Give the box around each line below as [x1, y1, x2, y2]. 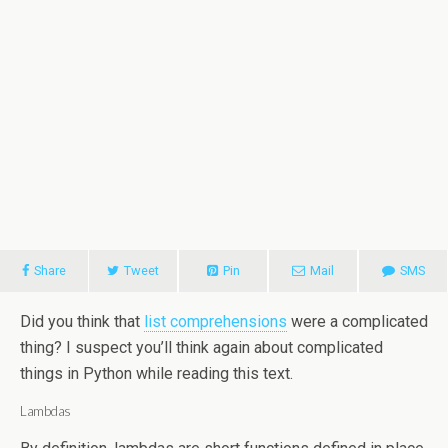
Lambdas [20, 403, 72, 419]
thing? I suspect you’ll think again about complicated [20, 338, 383, 357]
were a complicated [287, 312, 428, 331]
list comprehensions [144, 312, 287, 331]
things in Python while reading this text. [20, 364, 293, 383]
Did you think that [20, 312, 144, 331]
